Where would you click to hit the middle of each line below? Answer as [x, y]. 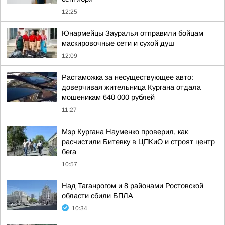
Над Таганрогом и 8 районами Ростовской [133, 186]
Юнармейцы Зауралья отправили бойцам [133, 33]
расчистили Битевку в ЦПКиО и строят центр [138, 142]
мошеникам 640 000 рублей [108, 97]
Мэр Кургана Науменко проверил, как [125, 132]
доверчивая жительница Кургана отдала [131, 87]
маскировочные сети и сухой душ [118, 43]
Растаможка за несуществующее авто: [128, 77]
